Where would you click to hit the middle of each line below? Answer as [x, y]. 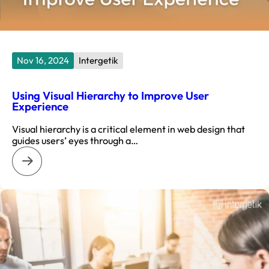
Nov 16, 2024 [43, 60]
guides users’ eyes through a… [75, 140]
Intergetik [98, 60]
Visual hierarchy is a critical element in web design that [128, 129]
